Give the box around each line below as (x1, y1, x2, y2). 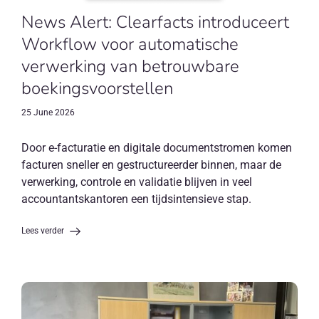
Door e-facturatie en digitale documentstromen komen (21, 141, 292, 155)
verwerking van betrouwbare (21, 55, 239, 78)
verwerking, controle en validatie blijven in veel (21, 175, 252, 189)
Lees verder (21, 226, 66, 236)
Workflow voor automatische (21, 33, 239, 56)
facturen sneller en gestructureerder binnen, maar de (21, 158, 281, 172)
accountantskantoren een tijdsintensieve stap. (21, 192, 251, 206)
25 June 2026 (21, 108, 75, 118)
